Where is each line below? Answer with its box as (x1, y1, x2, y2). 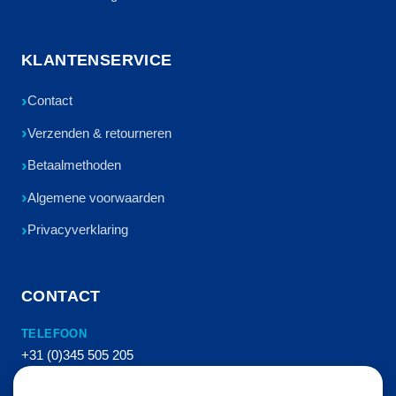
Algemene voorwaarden (27, 189, 164, 205)
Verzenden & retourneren (27, 125, 171, 141)
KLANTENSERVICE (21, 51, 172, 70)
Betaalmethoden (27, 157, 121, 173)
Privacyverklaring (27, 222, 128, 238)
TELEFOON (21, 326, 88, 340)
